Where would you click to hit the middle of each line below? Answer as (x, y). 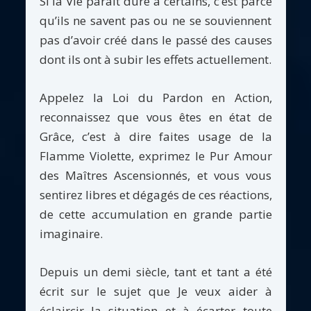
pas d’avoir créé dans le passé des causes (155, 40)
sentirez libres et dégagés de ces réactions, (155, 195)
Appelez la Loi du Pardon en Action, (155, 98)
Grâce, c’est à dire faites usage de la (155, 137)
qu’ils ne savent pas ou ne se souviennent (155, 21)
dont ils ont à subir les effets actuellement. (155, 60)
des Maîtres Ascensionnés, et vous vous (155, 176)
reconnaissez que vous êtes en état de (155, 117)
